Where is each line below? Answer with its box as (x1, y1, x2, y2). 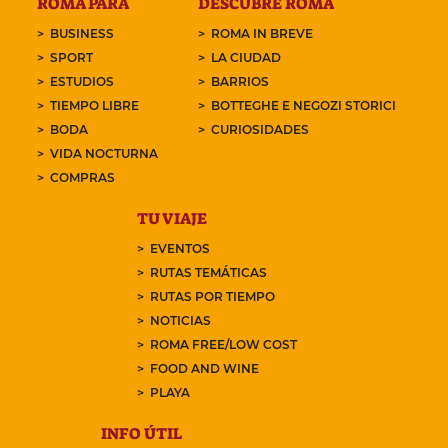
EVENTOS (149, 241, 210, 257)
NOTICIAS (149, 313, 211, 329)
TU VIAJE (136, 208, 207, 230)
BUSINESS (50, 26, 115, 42)
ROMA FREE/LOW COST (149, 337, 297, 353)
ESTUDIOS (50, 74, 115, 90)
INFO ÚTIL (100, 423, 182, 445)
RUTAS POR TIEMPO (149, 289, 275, 305)
